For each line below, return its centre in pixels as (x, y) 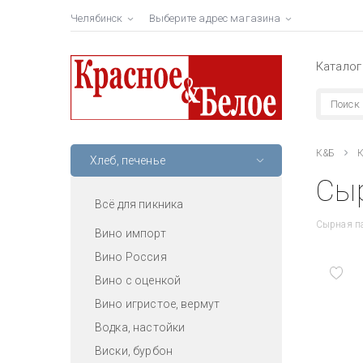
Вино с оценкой (138, 280)
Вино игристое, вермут (158, 303)
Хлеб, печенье (128, 160)
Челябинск (97, 18)
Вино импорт (130, 233)
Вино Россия (131, 256)
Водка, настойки (140, 327)
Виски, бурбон (134, 350)
